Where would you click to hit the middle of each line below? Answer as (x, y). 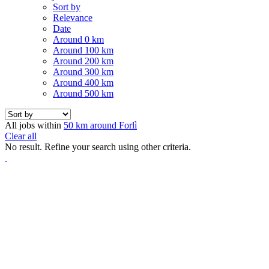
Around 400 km (83, 82)
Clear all (21, 136)
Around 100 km (83, 50)
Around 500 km (83, 93)
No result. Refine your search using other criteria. (98, 147)
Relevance (73, 17)
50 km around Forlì (100, 125)
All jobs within (34, 125)
